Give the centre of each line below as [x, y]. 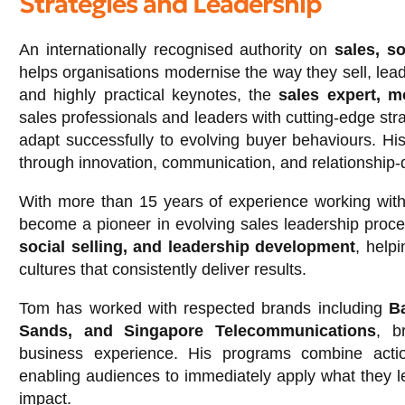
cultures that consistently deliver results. [163, 269]
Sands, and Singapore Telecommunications [198, 330]
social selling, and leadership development [188, 246]
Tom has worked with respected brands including [204, 308]
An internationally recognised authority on [177, 49]
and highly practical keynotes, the [149, 94]
